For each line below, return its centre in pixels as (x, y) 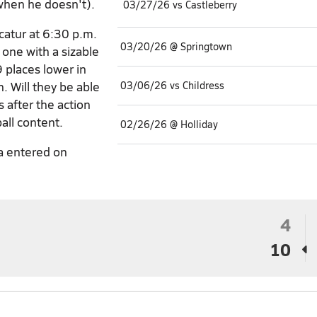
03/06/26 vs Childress (172, 85)
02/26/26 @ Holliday (169, 124)
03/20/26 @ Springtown (176, 46)
